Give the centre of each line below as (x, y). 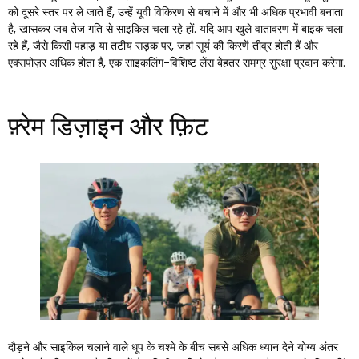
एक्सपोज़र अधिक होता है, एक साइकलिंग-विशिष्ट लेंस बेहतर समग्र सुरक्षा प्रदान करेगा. (177, 62)
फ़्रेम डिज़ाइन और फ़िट (108, 126)
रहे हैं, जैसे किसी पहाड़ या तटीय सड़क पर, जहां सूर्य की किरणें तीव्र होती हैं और (163, 45)
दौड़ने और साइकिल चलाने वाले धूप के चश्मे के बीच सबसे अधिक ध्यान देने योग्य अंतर (173, 347)
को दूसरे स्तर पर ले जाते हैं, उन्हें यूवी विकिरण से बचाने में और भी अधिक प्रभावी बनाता (175, 12)
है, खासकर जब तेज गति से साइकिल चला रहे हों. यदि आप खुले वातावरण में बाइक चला (175, 28)
